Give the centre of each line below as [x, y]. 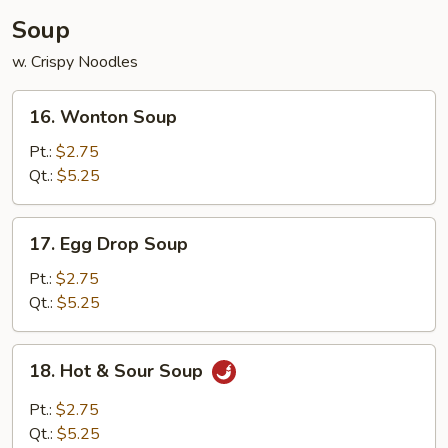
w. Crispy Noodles [75, 62]
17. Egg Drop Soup [108, 244]
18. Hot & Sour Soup [118, 371]
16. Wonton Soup [103, 117]
